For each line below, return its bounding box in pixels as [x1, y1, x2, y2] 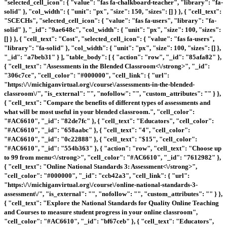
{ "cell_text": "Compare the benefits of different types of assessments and [4, 98, 210, 106]
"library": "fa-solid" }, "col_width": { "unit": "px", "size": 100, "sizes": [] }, [4, 44, 221, 52]
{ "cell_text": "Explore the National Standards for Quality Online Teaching [4, 199, 219, 207]
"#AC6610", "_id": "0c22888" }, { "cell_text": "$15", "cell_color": [4, 135, 197, 143]
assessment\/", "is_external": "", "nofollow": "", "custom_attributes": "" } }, [4, 190, 222, 198]
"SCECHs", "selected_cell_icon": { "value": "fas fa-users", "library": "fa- [4, 16, 216, 24]
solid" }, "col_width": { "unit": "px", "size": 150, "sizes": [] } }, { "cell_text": [4, 7, 221, 15]
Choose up [192, 144, 221, 152]
